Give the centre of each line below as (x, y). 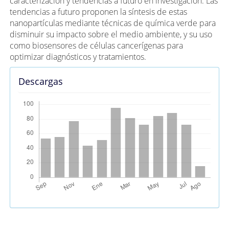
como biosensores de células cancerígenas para (97, 45)
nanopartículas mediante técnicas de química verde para (113, 23)
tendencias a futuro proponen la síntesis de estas (99, 12)
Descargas (41, 81)
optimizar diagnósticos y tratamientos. (79, 56)
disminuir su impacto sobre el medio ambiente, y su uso (111, 34)
